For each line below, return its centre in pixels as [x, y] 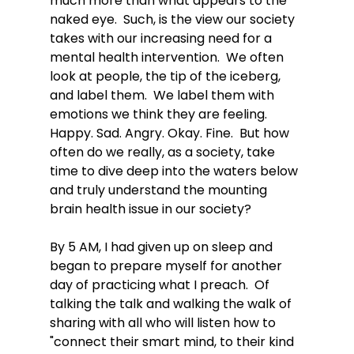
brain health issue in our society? [155, 209]
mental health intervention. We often [168, 57]
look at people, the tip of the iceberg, [166, 76]
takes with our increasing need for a [162, 38]
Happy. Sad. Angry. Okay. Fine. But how [171, 133]
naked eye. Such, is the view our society [173, 19]
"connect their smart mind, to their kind [173, 341]
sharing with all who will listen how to [164, 322]
